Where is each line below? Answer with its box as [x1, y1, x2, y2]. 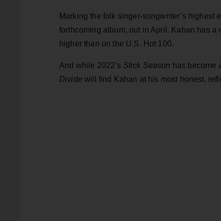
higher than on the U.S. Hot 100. [59, 39, 174, 48]
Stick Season [123, 61, 171, 70]
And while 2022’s [59, 61, 123, 70]
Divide [59, 75, 85, 84]
